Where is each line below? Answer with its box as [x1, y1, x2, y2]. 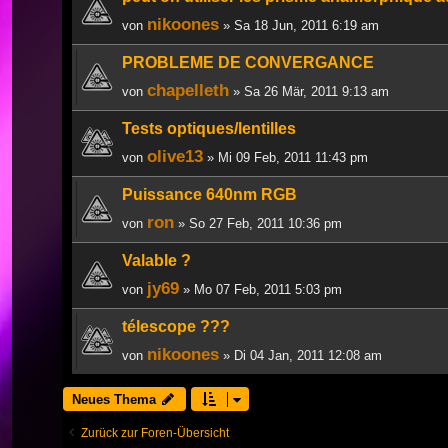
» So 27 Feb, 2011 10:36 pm [174, 215, 342, 231]
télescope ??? [122, 317, 230, 335]
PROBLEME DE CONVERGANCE [122, 53, 374, 71]
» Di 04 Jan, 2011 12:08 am [219, 347, 382, 363]
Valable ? [122, 251, 191, 269]
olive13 [147, 145, 203, 166]
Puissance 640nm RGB [122, 185, 297, 203]
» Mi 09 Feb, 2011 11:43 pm [203, 149, 368, 165]
